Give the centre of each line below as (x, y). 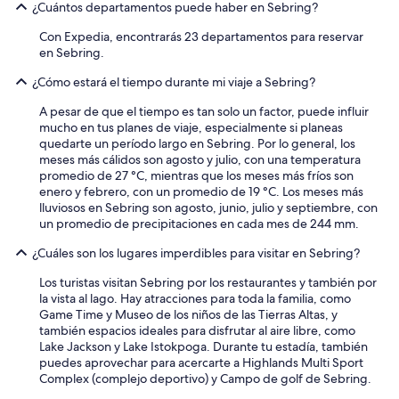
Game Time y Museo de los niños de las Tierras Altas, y (188, 314)
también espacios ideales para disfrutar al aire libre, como (197, 330)
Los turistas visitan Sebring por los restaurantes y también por (208, 282)
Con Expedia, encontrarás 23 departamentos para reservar (201, 36)
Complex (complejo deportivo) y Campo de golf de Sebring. (205, 378)
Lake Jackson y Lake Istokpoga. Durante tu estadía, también (204, 346)
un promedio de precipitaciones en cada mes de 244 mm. (199, 223)
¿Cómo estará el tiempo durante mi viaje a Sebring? (174, 81)
